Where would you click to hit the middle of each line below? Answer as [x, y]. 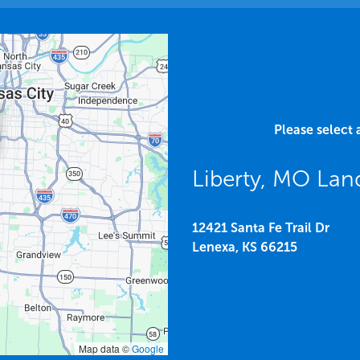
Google [148, 349]
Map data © [105, 349]
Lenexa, [215, 247]
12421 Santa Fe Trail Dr [261, 228]
